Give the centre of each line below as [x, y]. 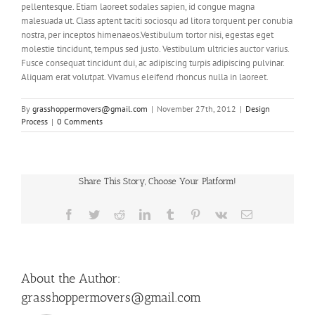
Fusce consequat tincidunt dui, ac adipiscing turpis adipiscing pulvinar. [153, 63]
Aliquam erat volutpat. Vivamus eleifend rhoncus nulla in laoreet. [145, 77]
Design [258, 109]
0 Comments [80, 122]
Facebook [95, 214]
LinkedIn [170, 214]
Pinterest [219, 214]
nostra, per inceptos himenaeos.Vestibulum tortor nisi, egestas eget [147, 35]
